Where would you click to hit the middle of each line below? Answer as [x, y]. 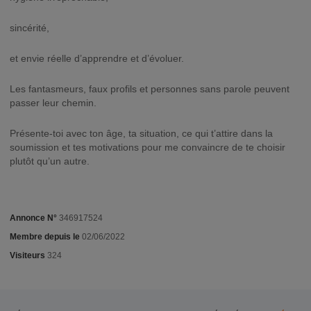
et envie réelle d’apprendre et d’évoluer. [97, 58]
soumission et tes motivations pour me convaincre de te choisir [148, 147]
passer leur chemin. [53, 103]
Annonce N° [33, 218]
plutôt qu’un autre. [50, 161]
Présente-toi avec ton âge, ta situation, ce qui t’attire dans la [141, 133]
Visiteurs [27, 255]
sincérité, [30, 28]
